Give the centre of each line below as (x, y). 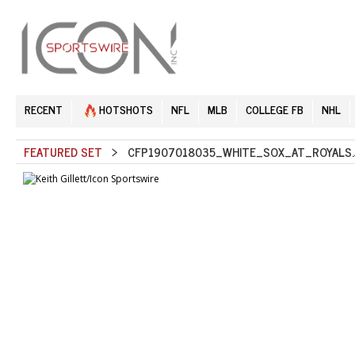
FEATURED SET (63, 151)
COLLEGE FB (275, 109)
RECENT (44, 109)
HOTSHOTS (124, 109)
